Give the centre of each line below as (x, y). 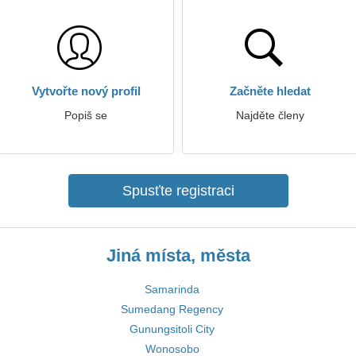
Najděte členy (270, 115)
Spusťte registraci (178, 191)
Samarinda (172, 289)
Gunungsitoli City (172, 329)
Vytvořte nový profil (86, 91)
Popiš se (86, 115)
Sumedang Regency (172, 309)
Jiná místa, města (178, 255)
